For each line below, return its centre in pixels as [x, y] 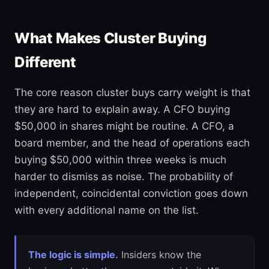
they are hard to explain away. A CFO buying [122, 109]
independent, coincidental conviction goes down [131, 193]
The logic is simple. [73, 255]
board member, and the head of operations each [132, 143]
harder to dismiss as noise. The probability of [124, 177]
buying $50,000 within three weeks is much [120, 160]
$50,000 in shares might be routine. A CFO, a [124, 126]
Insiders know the [160, 255]
